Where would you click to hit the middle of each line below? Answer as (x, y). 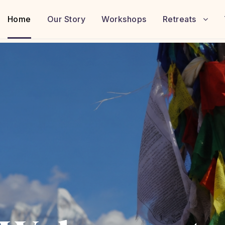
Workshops (124, 19)
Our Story (66, 19)
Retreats (179, 19)
